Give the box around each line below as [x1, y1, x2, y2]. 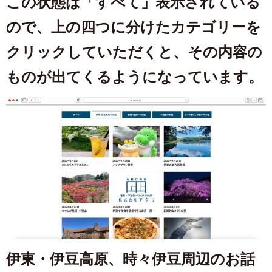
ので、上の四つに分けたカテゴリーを [6, 19, 261, 36]
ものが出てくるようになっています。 [6, 69, 263, 86]
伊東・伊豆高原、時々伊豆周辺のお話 [6, 250, 255, 267]
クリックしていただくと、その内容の [6, 44, 262, 61]
